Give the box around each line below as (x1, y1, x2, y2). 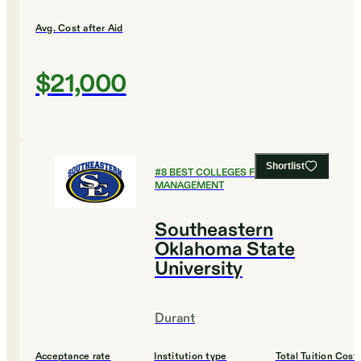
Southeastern (155, 218, 273, 244)
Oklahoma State (155, 237, 295, 263)
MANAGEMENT (155, 179, 224, 193)
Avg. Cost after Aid (35, 22, 123, 35)
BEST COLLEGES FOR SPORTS (169, 166, 309, 180)
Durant (155, 310, 195, 328)
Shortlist (266, 160, 305, 172)
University (155, 256, 243, 283)
